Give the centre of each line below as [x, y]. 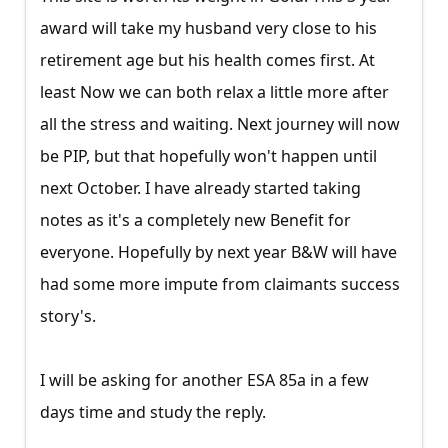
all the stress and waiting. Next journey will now [220, 124]
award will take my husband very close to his [208, 28]
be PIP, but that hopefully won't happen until [208, 156]
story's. [68, 316]
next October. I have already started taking [200, 188]
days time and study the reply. [153, 412]
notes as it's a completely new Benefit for [195, 220]
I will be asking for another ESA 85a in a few [204, 380]
